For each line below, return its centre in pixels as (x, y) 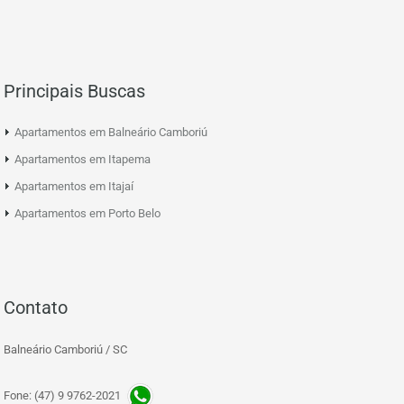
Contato (36, 308)
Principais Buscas (74, 92)
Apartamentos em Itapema (83, 160)
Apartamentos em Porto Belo (87, 214)
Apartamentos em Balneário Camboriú (111, 133)
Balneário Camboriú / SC (65, 350)
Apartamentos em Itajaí (74, 187)
